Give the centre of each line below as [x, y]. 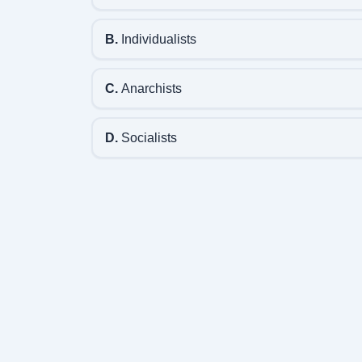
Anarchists [149, 88]
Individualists [157, 39]
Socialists [147, 138]
